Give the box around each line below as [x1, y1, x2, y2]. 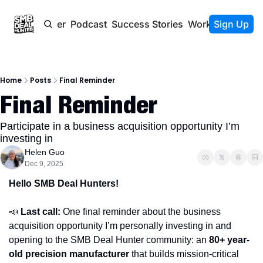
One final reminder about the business [60, 207, 221, 217]
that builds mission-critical [131, 249, 239, 259]
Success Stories [111, 18, 183, 30]
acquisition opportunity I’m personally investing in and [9, 221, 231, 231]
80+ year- [209, 235, 249, 245]
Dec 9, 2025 [25, 160, 63, 168]
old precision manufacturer [9, 249, 131, 259]
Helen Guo [25, 147, 65, 157]
